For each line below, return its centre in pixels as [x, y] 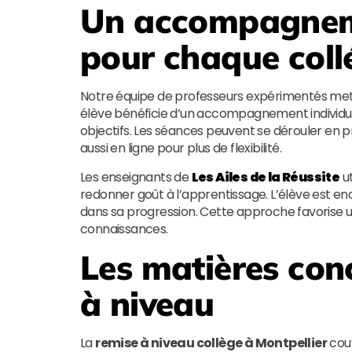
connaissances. [124, 229]
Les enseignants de [136, 177]
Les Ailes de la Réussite [266, 177]
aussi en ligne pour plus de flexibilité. [181, 148]
